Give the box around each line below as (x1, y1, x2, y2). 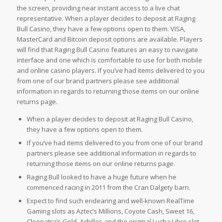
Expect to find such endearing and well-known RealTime (26, 196, 194, 206)
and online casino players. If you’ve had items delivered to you (16, 66, 205, 75)
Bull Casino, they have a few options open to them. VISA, (16, 24, 185, 34)
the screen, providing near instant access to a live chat (16, 3, 180, 13)
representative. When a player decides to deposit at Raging (16, 14, 195, 23)
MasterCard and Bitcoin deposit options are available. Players (16, 35, 203, 44)
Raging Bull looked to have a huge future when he (26, 172, 176, 182)
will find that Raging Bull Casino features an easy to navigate (16, 45, 198, 55)
